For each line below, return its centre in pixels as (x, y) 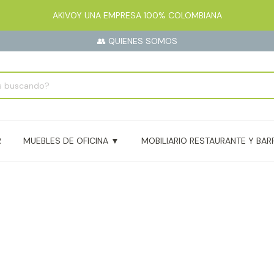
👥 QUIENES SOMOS (137, 41)
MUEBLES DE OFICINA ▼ (71, 140)
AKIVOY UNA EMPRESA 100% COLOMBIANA (137, 15)
